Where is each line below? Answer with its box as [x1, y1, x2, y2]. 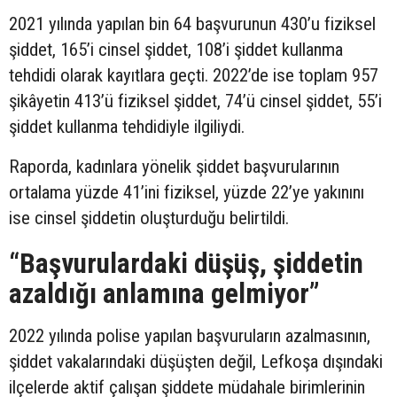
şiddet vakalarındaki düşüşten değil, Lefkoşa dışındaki [9, 351, 383, 373]
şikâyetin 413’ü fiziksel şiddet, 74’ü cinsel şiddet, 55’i [9, 90, 382, 113]
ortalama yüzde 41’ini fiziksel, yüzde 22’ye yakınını [9, 182, 364, 204]
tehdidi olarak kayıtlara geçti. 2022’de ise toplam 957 [9, 65, 378, 87]
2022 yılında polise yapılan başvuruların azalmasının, [9, 325, 370, 347]
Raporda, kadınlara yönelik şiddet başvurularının [9, 156, 339, 178]
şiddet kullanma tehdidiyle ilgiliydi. [9, 116, 245, 138]
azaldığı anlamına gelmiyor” [9, 277, 320, 311]
